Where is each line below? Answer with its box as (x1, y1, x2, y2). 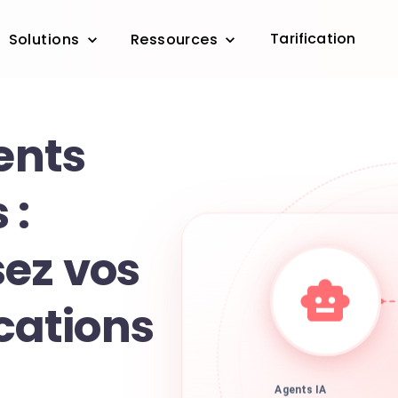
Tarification (270, 28, 356, 49)
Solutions (8, 29, 80, 51)
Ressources (130, 29, 219, 51)
